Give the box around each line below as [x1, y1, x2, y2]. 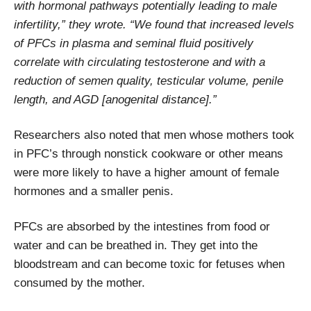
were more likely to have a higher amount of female [14, 165, 279, 179]
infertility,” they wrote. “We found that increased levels [14, 17, 294, 31]
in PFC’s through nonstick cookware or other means [14, 146, 283, 160]
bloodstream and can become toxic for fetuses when [14, 257, 285, 271]
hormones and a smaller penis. [14, 184, 174, 198]
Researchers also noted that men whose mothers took [14, 128, 294, 142]
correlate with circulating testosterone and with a [14, 55, 265, 69]
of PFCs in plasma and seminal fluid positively [14, 36, 253, 50]
